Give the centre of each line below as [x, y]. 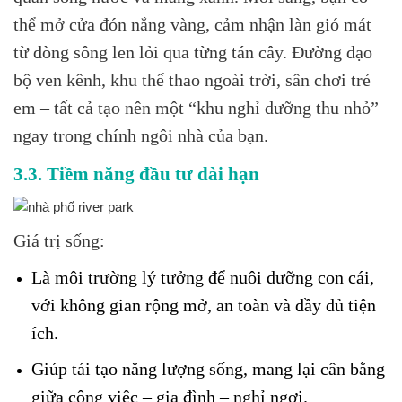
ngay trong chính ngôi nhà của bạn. [141, 136]
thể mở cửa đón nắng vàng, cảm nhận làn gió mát [192, 25]
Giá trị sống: [59, 241]
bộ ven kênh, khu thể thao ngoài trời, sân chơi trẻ [192, 81]
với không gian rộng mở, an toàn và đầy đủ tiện [203, 306]
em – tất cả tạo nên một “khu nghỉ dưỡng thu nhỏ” [196, 109]
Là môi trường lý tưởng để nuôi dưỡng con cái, [202, 278]
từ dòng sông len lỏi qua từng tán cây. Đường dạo [193, 53]
